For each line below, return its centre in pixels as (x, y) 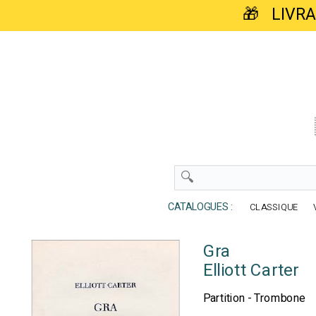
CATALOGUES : (197, 207)
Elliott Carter (251, 271)
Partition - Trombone (254, 298)
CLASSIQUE (274, 207)
